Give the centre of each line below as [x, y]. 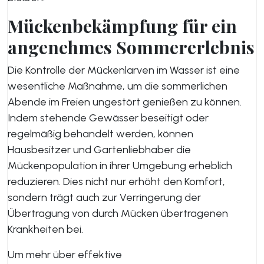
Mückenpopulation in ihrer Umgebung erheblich [120, 166]
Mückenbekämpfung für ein [122, 26]
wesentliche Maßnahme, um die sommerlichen [118, 86]
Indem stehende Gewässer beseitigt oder [108, 118]
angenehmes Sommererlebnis [131, 47]
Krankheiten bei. [45, 229]
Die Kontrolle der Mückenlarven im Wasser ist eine [124, 70]
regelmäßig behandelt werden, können [100, 134]
